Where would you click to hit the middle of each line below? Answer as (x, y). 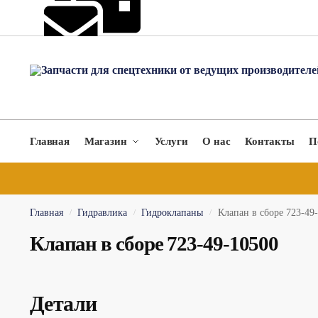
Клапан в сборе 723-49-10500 (154, 243)
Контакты (270, 141)
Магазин (105, 141)
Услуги (171, 141)
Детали (63, 303)
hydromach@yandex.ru (91, 61)
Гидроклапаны (172, 213)
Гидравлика (103, 213)
